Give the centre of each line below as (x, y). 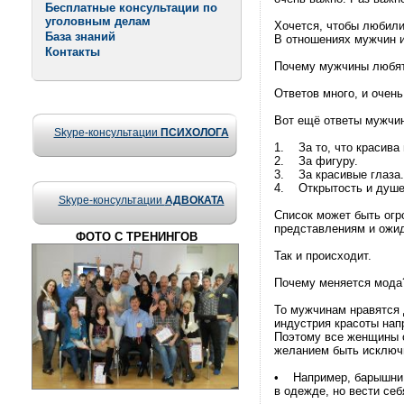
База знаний (80, 37)
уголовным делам (98, 21)
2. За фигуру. (320, 161)
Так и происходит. (323, 256)
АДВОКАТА (194, 200)
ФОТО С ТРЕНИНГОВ (137, 237)
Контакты (73, 52)
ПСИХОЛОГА (194, 133)
